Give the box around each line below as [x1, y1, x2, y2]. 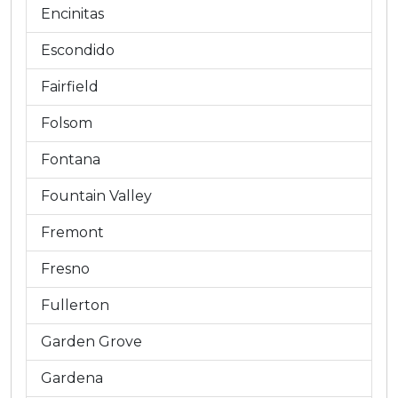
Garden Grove [41, 333, 142, 350]
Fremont [41, 224, 104, 241]
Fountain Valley [41, 187, 152, 204]
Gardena [41, 370, 103, 386]
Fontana [41, 151, 100, 168]
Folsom [41, 115, 92, 131]
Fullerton [41, 297, 109, 314]
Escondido [41, 42, 115, 59]
